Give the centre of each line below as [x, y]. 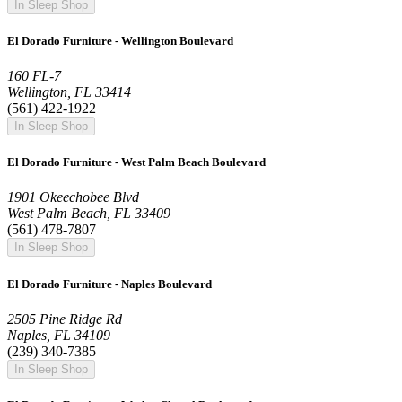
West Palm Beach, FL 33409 [89, 214]
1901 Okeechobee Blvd [73, 197]
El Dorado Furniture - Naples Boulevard [109, 284]
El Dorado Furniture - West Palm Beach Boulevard [136, 162]
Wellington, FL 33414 [69, 92]
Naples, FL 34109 [59, 335]
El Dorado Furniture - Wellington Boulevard [120, 40]
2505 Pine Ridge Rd [65, 319]
